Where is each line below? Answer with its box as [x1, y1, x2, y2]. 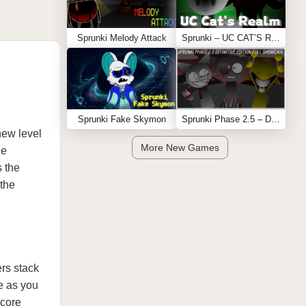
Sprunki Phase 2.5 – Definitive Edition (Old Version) [271, 114, 280, 124]
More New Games [140, 142, 219, 153]
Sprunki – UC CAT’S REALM [271, 33, 280, 43]
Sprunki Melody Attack [76, 33, 167, 43]
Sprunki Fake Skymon [77, 114, 166, 124]
